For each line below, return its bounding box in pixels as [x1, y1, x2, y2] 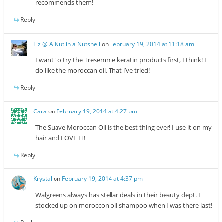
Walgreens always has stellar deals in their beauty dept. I [35, 190, 201, 200]
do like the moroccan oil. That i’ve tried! [35, 65, 150, 75]
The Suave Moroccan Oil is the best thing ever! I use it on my [35, 123, 212, 132]
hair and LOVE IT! [35, 133, 86, 142]
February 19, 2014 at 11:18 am [110, 39, 195, 48]
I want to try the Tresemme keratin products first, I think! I [35, 55, 207, 64]
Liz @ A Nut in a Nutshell [33, 39, 101, 48]
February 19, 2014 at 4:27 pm [56, 107, 138, 115]
